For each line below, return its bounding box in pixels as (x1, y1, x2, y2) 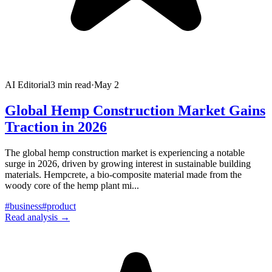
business (10, 201, 42, 212)
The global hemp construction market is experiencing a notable (5, 148, 245, 158)
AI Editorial (5, 80, 50, 90)
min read (55, 80, 91, 90)
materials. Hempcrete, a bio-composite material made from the (5, 169, 242, 180)
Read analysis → (5, 212, 70, 223)
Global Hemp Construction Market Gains (5, 103, 265, 119)
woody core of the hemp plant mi (5, 180, 132, 191)
